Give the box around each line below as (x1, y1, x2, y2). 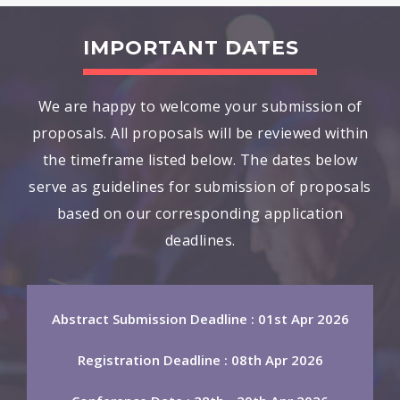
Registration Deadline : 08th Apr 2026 (77, 351, 323, 370)
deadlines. (164, 230, 236, 251)
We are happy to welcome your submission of (37, 96, 362, 117)
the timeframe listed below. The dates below (42, 150, 358, 171)
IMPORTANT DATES (83, 36, 299, 61)
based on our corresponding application (56, 204, 344, 224)
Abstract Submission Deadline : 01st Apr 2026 (51, 310, 349, 329)
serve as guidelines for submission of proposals (29, 177, 371, 197)
